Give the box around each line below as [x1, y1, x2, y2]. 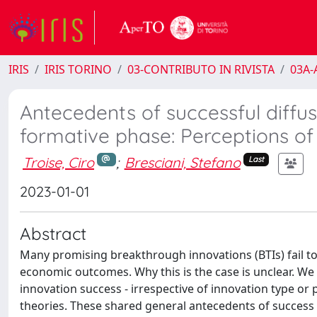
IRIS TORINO [45, 62, 112, 77]
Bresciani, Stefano [124, 153, 241, 171]
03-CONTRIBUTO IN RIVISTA [127, 62, 275, 77]
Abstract [20, 223, 86, 244]
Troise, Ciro [23, 153, 94, 171]
